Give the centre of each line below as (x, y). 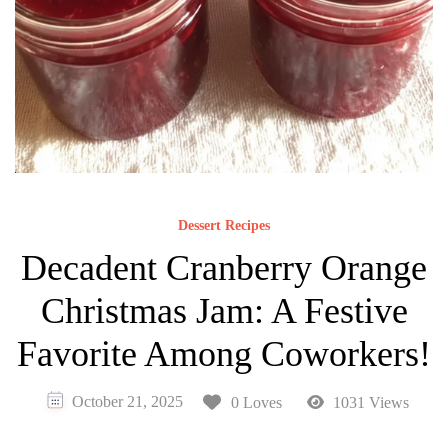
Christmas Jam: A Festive (224, 310)
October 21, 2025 (127, 401)
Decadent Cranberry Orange (224, 267)
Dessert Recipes (224, 225)
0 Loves (256, 402)
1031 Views (369, 402)
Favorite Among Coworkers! (224, 353)
